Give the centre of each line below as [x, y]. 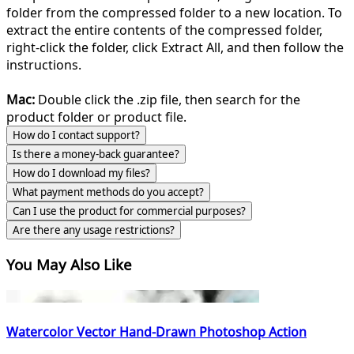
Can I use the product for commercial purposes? [129, 211]
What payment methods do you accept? [108, 192]
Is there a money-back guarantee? [96, 154]
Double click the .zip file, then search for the [168, 100]
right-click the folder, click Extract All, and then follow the [175, 48]
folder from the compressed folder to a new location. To [174, 13]
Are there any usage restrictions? [94, 230]
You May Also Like [69, 264]
